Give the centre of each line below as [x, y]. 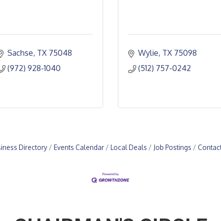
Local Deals [129, 147]
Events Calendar [79, 147]
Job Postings [172, 147]
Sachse [20, 53]
